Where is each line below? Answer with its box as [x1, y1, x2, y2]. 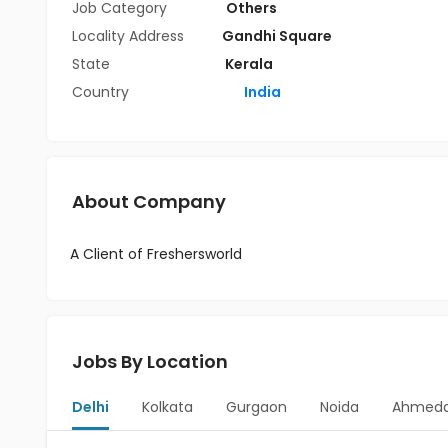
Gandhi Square [219, 26, 332, 46]
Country [72, 82, 129, 102]
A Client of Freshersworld [70, 244, 242, 264]
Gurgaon [225, 397, 287, 417]
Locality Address [72, 26, 184, 46]
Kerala [225, 54, 273, 74]
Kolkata [141, 397, 193, 417]
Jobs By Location [72, 349, 228, 374]
